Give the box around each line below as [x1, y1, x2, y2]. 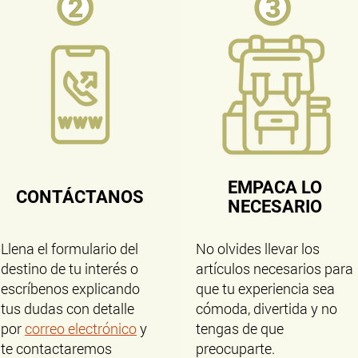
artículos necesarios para [195, 259, 353, 278]
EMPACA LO [228, 177, 323, 197]
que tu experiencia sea [195, 279, 335, 298]
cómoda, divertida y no [195, 299, 337, 318]
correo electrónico [24, 319, 137, 338]
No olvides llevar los [195, 239, 320, 258]
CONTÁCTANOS [16, 187, 145, 207]
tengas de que [195, 319, 284, 338]
